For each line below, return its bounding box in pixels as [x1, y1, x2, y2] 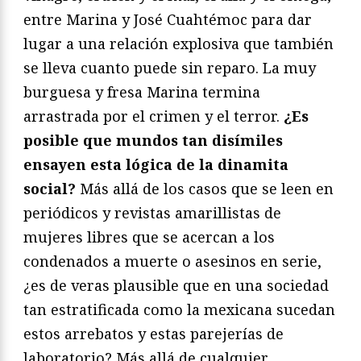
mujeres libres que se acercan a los [23, 226, 275, 247]
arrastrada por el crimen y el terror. [23, 106, 284, 126]
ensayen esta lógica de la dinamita [23, 154, 288, 174]
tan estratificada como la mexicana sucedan [23, 299, 335, 319]
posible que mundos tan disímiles [23, 130, 283, 150]
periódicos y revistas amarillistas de [23, 202, 281, 222]
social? [23, 178, 76, 198]
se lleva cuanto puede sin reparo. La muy [23, 57, 316, 77]
